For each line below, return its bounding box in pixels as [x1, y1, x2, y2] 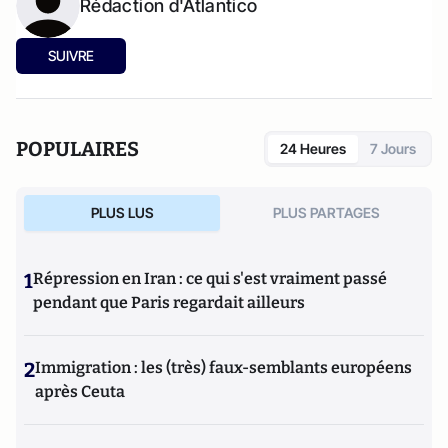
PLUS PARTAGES [272, 204, 380, 222]
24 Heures [280, 140, 346, 158]
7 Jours [370, 140, 416, 158]
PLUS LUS [90, 204, 154, 222]
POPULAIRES [16, 137, 139, 162]
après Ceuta [35, 382, 125, 402]
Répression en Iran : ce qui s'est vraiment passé [33, 269, 387, 289]
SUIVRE [48, 47, 94, 65]
